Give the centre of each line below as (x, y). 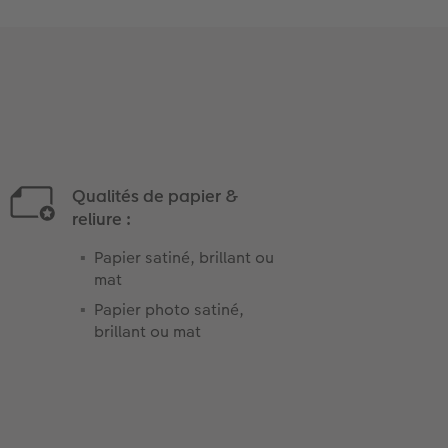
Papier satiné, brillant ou (183, 257)
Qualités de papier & (154, 195)
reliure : (101, 218)
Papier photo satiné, (168, 309)
